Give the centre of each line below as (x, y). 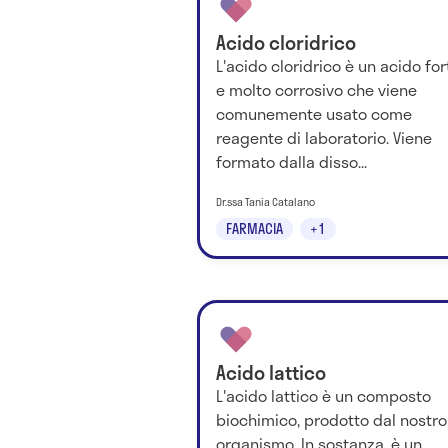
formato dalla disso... (291, 162)
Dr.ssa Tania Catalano (265, 201)
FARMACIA (254, 229)
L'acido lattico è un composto (323, 396)
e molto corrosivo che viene (316, 90)
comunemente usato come (314, 114)
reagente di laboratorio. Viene (324, 138)
